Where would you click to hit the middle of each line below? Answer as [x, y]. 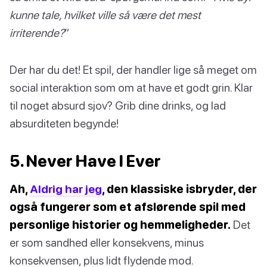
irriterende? [37, 32]
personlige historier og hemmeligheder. [120, 224]
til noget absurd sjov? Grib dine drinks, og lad [118, 105]
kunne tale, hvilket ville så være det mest [105, 14]
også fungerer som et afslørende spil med [128, 206]
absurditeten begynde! [64, 123]
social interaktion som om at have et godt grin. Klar [131, 87]
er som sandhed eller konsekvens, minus [107, 242]
